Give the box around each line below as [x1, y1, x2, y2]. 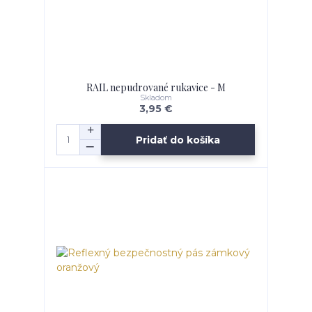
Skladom [139, 93, 172, 102]
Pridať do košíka [136, 133, 221, 146]
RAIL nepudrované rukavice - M [86, 80, 226, 94]
